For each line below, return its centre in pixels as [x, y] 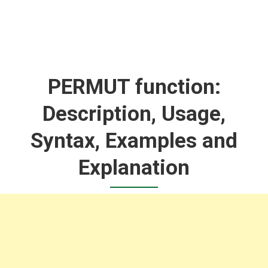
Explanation [134, 167]
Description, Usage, [134, 114]
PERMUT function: [134, 87]
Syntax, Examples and [134, 141]
